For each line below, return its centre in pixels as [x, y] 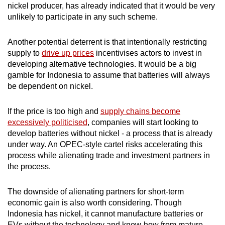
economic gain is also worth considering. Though [95, 202]
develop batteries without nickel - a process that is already [110, 133]
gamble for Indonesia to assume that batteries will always [109, 75]
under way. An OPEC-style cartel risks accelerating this [105, 144]
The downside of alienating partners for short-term [96, 191]
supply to [25, 53]
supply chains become [140, 111]
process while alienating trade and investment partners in [109, 155]
